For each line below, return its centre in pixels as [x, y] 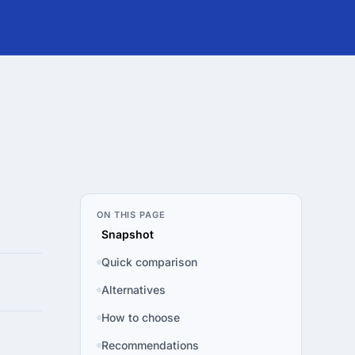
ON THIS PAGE [131, 215]
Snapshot [128, 234]
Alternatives [134, 290]
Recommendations [150, 345]
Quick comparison [149, 262]
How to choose [141, 317]
